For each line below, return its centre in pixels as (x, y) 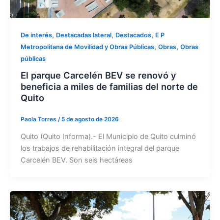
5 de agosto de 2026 (90, 120)
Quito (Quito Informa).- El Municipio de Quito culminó (108, 137)
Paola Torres (39, 120)
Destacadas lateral (83, 35)
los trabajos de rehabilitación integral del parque (100, 149)
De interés (36, 35)
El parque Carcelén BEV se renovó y (98, 75)
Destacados (133, 35)
